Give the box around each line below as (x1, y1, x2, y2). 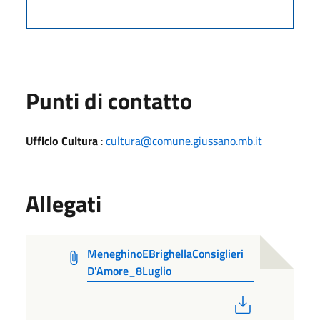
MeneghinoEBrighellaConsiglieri (87, 244, 244, 262)
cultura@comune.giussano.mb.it (106, 131, 262, 149)
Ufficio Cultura (26, 131, 98, 149)
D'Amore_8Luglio (87, 261, 172, 279)
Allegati (26, 186, 101, 221)
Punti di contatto (26, 83, 192, 118)
